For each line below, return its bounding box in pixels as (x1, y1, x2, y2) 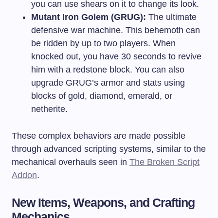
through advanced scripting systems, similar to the (12, 144, 206, 154)
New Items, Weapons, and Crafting (12, 195, 195, 209)
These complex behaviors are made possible (12, 130, 185, 141)
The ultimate (146, 12, 197, 22)
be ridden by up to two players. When (31, 38, 176, 48)
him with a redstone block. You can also (31, 64, 184, 74)
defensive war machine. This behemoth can (31, 25, 200, 35)
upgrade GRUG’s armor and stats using (31, 77, 185, 88)
